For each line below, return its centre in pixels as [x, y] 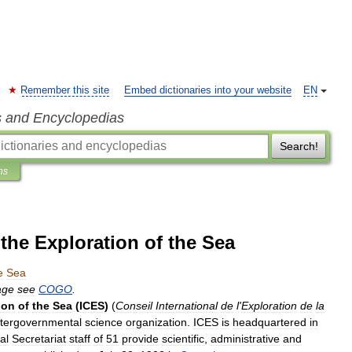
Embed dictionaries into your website [208, 90]
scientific [183, 339]
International [187, 306]
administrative [245, 339]
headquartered [269, 322]
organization [156, 322]
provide [140, 339]
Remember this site [65, 90]
